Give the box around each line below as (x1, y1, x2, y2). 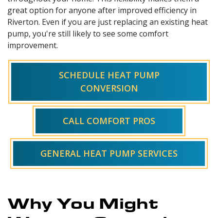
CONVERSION (80, 82, 138, 94)
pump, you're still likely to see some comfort (7, 28, 168, 39)
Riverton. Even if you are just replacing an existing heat (7, 16, 208, 27)
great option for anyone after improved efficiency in (7, 4, 197, 16)
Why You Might (7, 191, 159, 213)
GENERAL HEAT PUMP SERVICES (40, 147, 178, 159)
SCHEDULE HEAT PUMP (58, 69, 160, 81)
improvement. (7, 39, 58, 51)
